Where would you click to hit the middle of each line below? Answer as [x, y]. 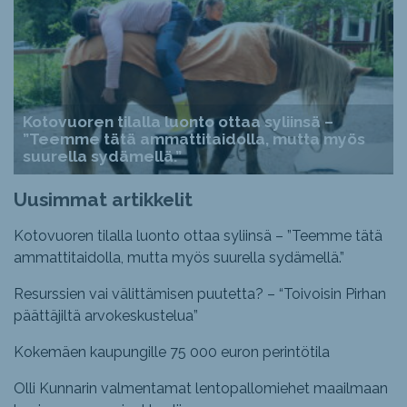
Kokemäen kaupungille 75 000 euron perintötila [172, 352]
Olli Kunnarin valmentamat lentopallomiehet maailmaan [201, 389]
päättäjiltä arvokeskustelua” [106, 316]
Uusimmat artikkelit [103, 200]
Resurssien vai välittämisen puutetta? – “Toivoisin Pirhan [200, 294]
